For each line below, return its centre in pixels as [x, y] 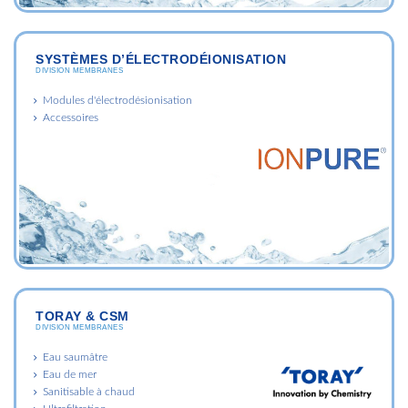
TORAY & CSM [82, 316]
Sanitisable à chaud [89, 391]
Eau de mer [70, 374]
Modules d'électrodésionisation [117, 100]
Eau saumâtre [75, 357]
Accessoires [71, 117]
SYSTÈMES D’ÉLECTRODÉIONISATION [161, 59]
